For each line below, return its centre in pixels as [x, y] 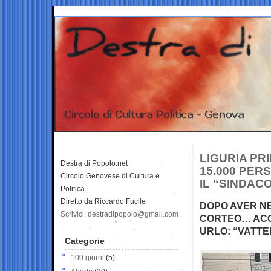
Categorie [85, 240]
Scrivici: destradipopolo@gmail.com [119, 214]
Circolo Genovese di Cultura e [110, 176]
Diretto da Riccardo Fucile [103, 201]
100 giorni [87, 257]
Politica [73, 188]
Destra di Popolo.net [94, 163]
